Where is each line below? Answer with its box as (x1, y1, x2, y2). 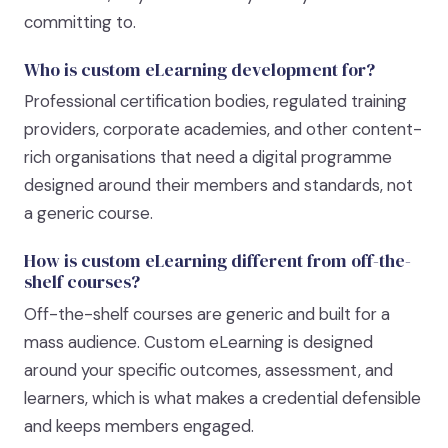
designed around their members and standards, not (24, 174, 413, 197)
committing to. (24, 10, 136, 33)
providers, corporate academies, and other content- (24, 118, 422, 141)
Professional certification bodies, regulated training (24, 90, 407, 113)
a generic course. (24, 202, 153, 225)
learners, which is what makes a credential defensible (24, 386, 421, 409)
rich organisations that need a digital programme (24, 146, 392, 169)
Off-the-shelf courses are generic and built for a (24, 302, 390, 325)
